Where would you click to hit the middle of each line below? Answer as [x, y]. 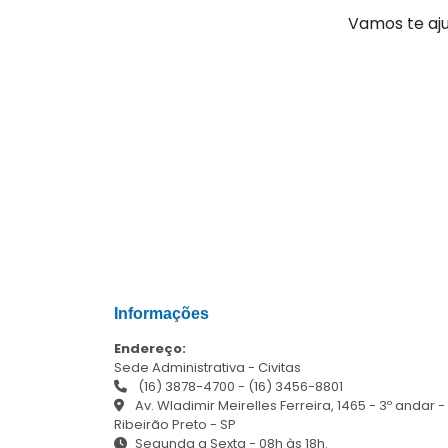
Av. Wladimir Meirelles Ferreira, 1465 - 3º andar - [288, 406]
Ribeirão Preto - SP [175, 425]
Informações [161, 314]
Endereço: [150, 349]
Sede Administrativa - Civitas [207, 368]
